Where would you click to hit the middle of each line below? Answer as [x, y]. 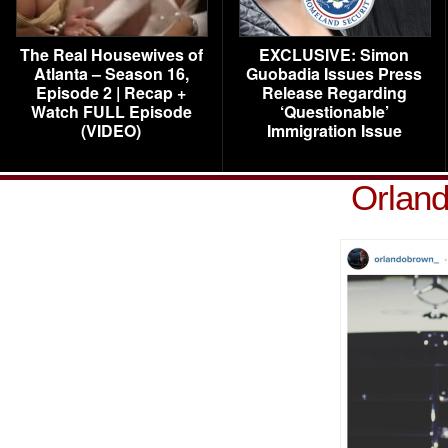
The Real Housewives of [111, 54]
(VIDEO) [111, 130]
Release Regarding [334, 92]
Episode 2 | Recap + [111, 92]
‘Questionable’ [334, 111]
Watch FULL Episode [111, 111]
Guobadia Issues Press [334, 73]
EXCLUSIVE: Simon [334, 54]
